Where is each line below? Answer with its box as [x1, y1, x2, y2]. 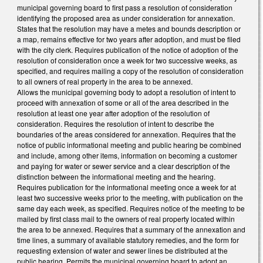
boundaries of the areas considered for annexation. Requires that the [17, 129, 236, 139]
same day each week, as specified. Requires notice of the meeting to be [17, 203, 245, 213]
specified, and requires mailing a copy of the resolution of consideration [17, 65, 244, 76]
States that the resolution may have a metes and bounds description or [17, 23, 241, 33]
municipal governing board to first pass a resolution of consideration [17, 2, 232, 12]
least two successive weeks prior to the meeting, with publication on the [17, 192, 243, 203]
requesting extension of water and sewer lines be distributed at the [17, 245, 228, 255]
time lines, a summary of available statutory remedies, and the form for [17, 234, 239, 245]
